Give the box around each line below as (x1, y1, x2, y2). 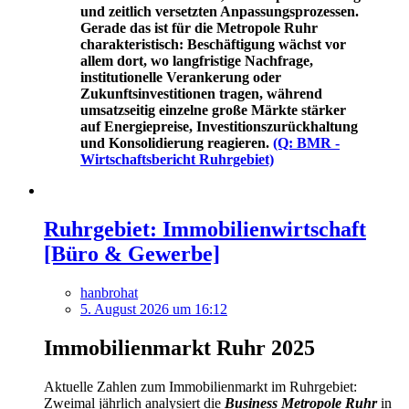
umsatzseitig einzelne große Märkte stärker (80, 102, 346, 119)
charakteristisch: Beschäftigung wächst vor (80, 37, 346, 53)
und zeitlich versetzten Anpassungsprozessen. (80, 4, 359, 20)
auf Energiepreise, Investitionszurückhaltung (80, 119, 358, 135)
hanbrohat (80, 284, 138, 300)
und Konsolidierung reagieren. (80, 135, 273, 152)
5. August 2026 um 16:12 (80, 300, 227, 317)
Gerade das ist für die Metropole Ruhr (80, 20, 318, 37)
